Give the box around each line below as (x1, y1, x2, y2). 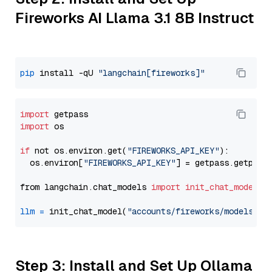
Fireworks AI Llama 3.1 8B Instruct (15, 8, 254, 27)
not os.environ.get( (30, 145, 127, 156)
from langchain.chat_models (20, 182, 151, 192)
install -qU (35, 67, 98, 78)
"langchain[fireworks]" (98, 67, 205, 78)
